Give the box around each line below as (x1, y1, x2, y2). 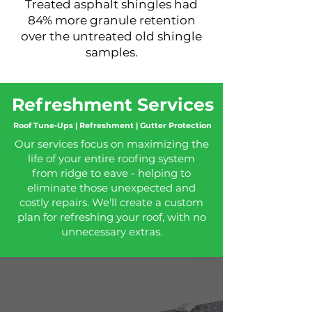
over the (21, 29, 72, 43)
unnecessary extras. (61, 225, 162, 238)
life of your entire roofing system (28, 152, 195, 165)
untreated (72, 29, 132, 43)
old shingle (132, 29, 202, 43)
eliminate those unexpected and (27, 181, 196, 194)
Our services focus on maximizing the (14, 137, 209, 150)
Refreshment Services (12, 94, 214, 115)
